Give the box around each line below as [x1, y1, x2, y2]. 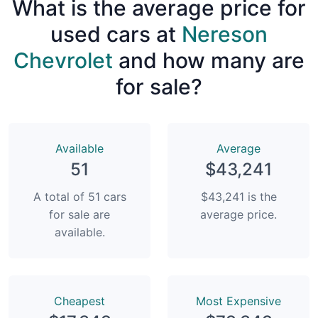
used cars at [50, 21, 182, 47]
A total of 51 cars [33, 189, 126, 204]
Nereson [182, 21, 268, 47]
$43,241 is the [200, 189, 277, 204]
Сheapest [54, 293, 105, 308]
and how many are [113, 47, 305, 73]
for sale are [49, 207, 110, 221]
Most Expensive [196, 293, 281, 308]
